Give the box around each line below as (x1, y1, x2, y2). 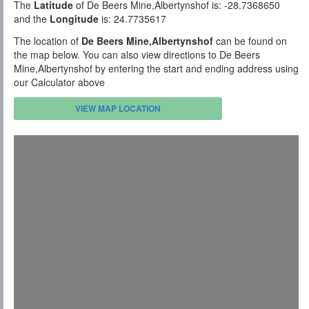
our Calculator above (14, 75, 105, 90)
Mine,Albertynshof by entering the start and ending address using (14, 61, 299, 76)
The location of (14, 34, 81, 48)
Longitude (50, 12, 99, 26)
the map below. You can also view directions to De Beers (14, 48, 260, 62)
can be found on (213, 34, 287, 48)
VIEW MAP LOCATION (75, 102, 161, 115)
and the (14, 12, 50, 26)
